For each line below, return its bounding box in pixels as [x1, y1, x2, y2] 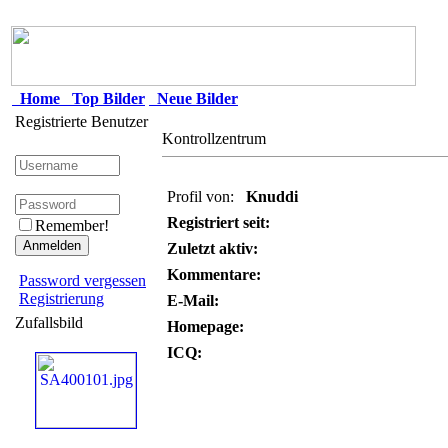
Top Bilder [64, 90, 145, 107]
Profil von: [167, 188, 246, 205]
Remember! [35, 217, 109, 234]
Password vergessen [19, 272, 146, 289]
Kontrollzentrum [162, 130, 266, 147]
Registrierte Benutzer [15, 113, 148, 130]
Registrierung [19, 290, 104, 307]
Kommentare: [167, 266, 261, 283]
